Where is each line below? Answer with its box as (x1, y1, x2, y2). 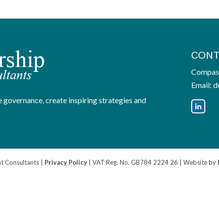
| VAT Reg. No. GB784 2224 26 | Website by (87, 158, 218, 166)
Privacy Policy (44, 158, 88, 166)
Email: (191, 80, 213, 89)
